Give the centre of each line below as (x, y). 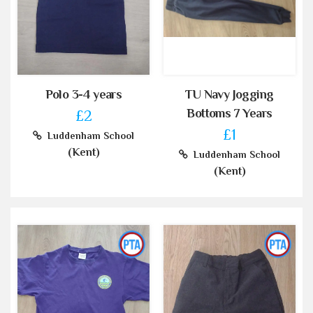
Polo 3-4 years (83, 95)
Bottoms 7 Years (230, 114)
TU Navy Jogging (230, 95)
